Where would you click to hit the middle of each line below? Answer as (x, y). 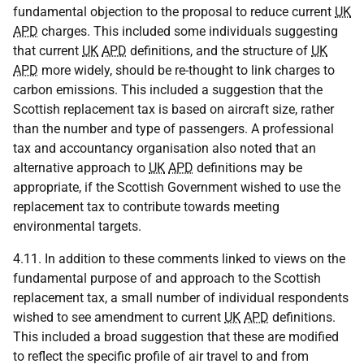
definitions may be (248, 168)
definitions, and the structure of (219, 51)
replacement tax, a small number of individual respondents (181, 298)
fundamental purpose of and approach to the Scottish (167, 278)
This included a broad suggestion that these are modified (176, 337)
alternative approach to (81, 168)
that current (48, 51)
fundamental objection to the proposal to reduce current (174, 12)
